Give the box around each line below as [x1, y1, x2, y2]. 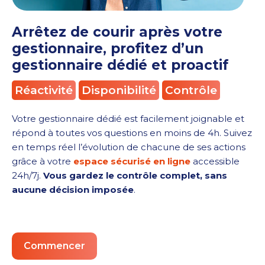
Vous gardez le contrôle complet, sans [43, 170, 227, 182]
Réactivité [15, 83, 73, 98]
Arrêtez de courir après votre [12, 24, 222, 41]
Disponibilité [82, 83, 156, 98]
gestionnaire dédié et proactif [12, 57, 228, 74]
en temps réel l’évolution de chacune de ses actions [12, 141, 245, 153]
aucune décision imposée [12, 184, 134, 196]
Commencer [24, 240, 85, 252]
